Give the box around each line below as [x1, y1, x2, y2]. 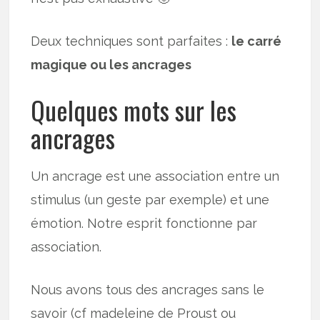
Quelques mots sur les [31, 91, 237, 129]
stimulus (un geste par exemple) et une [31, 192, 270, 208]
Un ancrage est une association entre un [31, 169, 280, 184]
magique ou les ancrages [31, 57, 192, 73]
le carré [231, 34, 282, 49]
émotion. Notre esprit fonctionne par [31, 216, 258, 231]
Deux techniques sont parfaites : [31, 34, 232, 49]
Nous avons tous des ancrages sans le [31, 282, 265, 298]
